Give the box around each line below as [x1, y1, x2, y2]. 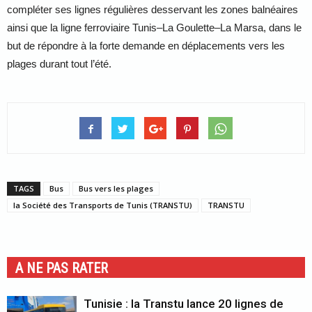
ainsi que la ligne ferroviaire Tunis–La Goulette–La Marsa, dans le [7, 22, 302, 33]
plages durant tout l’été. [7, 58, 111, 70]
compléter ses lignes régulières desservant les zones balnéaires [7, 3, 298, 15]
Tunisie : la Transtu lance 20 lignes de [84, 297, 283, 311]
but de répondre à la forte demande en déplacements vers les [7, 40, 285, 52]
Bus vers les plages [79, 183, 153, 194]
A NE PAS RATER [15, 260, 108, 276]
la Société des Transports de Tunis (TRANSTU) [13, 200, 192, 210]
